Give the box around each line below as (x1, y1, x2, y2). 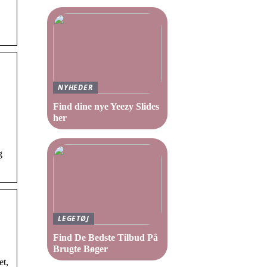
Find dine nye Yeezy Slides (53, 101, 159, 111)
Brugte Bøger (53, 244, 108, 254)
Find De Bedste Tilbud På (53, 232, 158, 243)
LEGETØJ (58, 213, 89, 223)
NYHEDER (58, 82, 93, 92)
